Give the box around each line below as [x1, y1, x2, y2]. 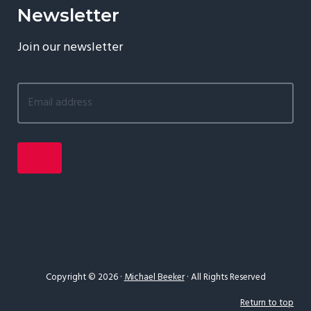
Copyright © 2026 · [45, 270, 124, 285]
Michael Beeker [124, 270, 185, 285]
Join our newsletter [17, 37, 123, 58]
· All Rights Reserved [184, 270, 266, 285]
